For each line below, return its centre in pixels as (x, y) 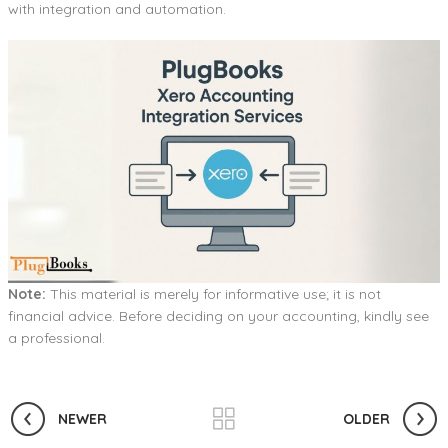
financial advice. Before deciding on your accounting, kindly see (218, 316)
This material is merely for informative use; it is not (213, 294)
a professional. (56, 338)
